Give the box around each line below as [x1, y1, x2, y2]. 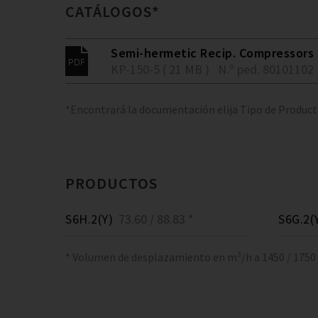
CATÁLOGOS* [65, 1, 160, 21]
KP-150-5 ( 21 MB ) [111, 61, 209, 77]
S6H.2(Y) [65, 211, 113, 227]
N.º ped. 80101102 [218, 61, 314, 77]
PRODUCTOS [65, 173, 158, 193]
